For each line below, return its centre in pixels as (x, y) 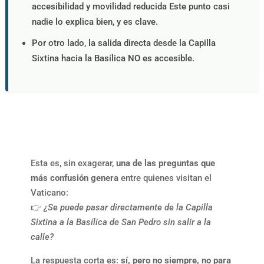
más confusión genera (74, 178)
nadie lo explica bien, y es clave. (95, 22)
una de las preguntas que (165, 163)
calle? (42, 237)
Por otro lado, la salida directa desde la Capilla (123, 43)
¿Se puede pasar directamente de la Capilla (128, 207)
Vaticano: (49, 192)
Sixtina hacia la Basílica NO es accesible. (113, 58)
